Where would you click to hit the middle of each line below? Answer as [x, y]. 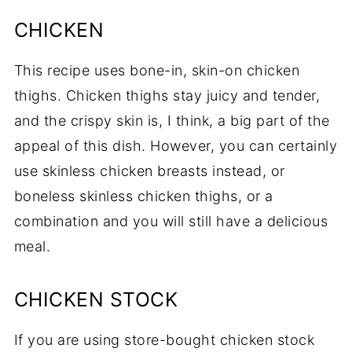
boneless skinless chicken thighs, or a [143, 196]
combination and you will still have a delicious [171, 221]
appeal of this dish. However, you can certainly [176, 145]
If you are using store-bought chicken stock [164, 339]
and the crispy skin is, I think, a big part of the [172, 120]
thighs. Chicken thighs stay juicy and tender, [167, 95]
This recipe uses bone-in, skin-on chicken [157, 70]
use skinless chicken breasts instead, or [149, 170]
